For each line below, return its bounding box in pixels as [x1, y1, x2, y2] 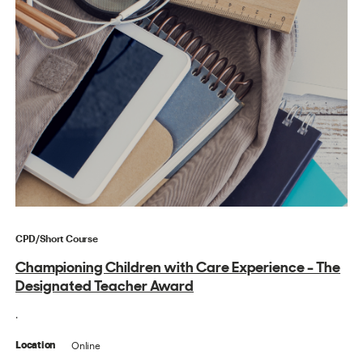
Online [71, 340, 100, 352]
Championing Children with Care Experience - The [15, 257, 341, 278]
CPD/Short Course [15, 233, 98, 245]
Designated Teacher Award [15, 275, 194, 297]
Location [15, 340, 56, 351]
